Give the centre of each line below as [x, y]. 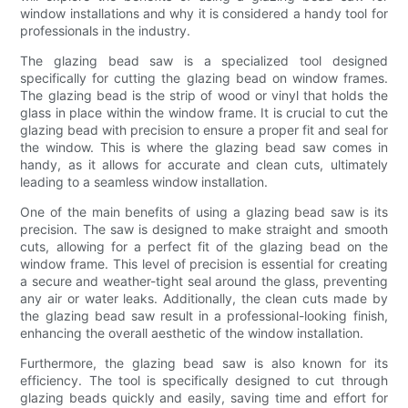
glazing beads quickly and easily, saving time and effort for [204, 397]
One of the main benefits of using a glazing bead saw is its [204, 211]
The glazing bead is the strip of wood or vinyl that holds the [204, 95]
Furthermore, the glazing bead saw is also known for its [204, 362]
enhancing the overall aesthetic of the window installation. [192, 332]
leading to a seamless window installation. [144, 181]
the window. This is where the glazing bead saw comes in [204, 147]
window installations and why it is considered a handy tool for [204, 13]
